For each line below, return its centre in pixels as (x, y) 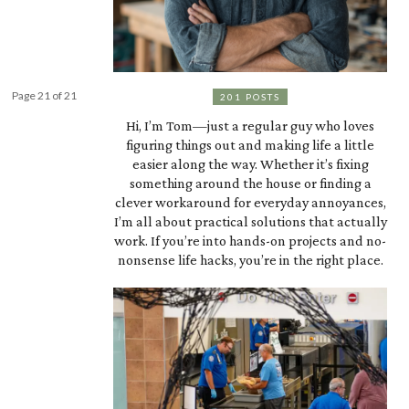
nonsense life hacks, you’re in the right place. (250, 259)
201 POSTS (250, 96)
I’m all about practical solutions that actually (250, 221)
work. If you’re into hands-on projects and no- (250, 240)
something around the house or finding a (250, 183)
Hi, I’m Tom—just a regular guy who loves (250, 125)
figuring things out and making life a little (250, 144)
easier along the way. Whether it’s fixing (250, 163)
